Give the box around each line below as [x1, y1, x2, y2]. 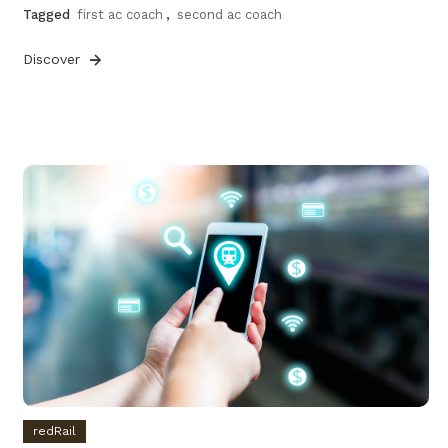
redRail [33, 424, 77, 439]
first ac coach [77, 7, 164, 23]
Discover [23, 51, 86, 68]
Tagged [23, 7, 75, 23]
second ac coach [177, 7, 283, 23]
